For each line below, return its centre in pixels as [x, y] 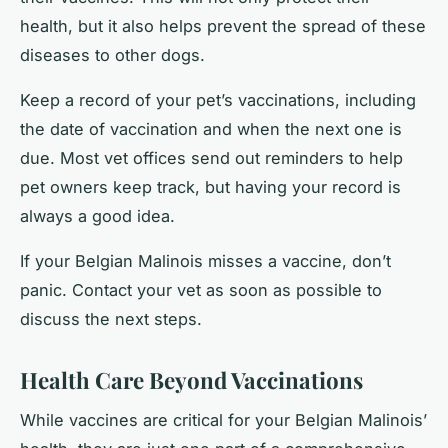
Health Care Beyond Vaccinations [191, 379]
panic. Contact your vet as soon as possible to [201, 289]
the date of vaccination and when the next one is [211, 128]
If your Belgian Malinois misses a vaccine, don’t [205, 260]
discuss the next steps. [111, 318]
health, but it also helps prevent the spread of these [223, 25]
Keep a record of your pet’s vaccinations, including [218, 99]
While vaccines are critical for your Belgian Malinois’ [223, 420]
